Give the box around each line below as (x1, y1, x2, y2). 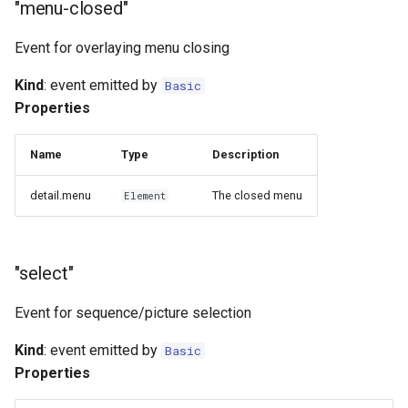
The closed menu (212, 189, 302, 202)
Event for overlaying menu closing (15, 39, 229, 56)
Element (124, 189, 167, 202)
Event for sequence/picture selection (15, 304, 251, 321)
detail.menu (30, 189, 91, 202)
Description (212, 148, 279, 161)
